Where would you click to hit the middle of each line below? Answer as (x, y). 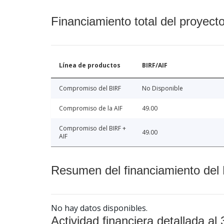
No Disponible (162, 88)
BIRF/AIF (155, 65)
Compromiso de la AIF (91, 108)
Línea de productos (90, 65)
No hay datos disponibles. (99, 208)
